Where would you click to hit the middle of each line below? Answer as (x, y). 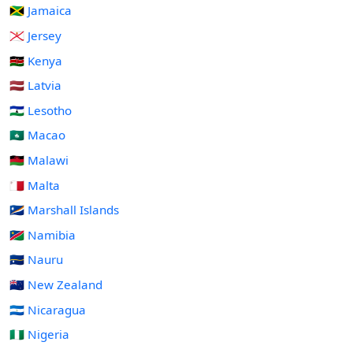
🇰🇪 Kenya (36, 60)
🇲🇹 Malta (35, 185)
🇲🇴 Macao (37, 135)
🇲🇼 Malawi (39, 160)
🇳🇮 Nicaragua (48, 309)
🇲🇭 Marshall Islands (64, 210)
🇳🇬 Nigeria (39, 334)
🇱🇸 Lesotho (41, 110)
